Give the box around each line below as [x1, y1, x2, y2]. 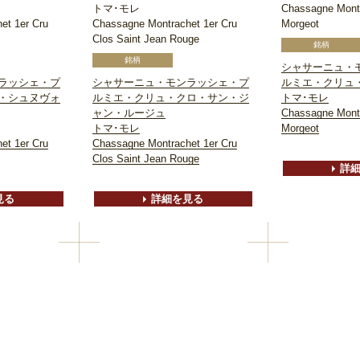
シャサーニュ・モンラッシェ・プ [92, 76, 249, 89]
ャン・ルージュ [92, 107, 166, 120]
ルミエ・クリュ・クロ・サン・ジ [92, 92, 249, 104]
